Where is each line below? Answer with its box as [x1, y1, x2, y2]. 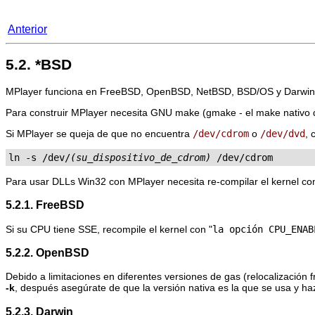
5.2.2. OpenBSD [6, 245, 89, 259]
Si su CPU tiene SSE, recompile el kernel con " [6, 223, 212, 235]
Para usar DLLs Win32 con [6, 175, 128, 187]
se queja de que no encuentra [53, 127, 193, 139]
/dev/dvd [260, 127, 305, 139]
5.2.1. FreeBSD [6, 198, 84, 212]
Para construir [6, 106, 71, 118]
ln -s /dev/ [8, 151, 70, 163]
